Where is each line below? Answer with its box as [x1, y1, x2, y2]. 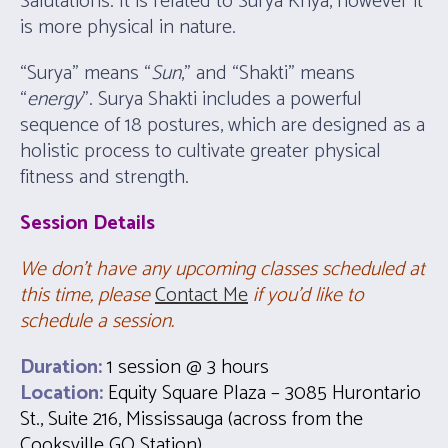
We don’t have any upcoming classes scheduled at [20, 253, 425, 287]
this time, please [20, 279, 155, 313]
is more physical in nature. [20, 11, 236, 45]
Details [93, 207, 155, 241]
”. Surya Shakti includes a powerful [82, 83, 362, 117]
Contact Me [155, 279, 248, 313]
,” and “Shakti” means [181, 57, 355, 91]
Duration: [20, 351, 107, 385]
